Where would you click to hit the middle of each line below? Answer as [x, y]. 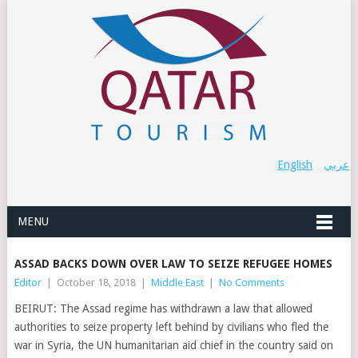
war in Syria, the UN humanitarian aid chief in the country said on [173, 345]
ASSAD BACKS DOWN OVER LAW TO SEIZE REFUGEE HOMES [173, 264]
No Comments [251, 282]
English [295, 165]
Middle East [177, 282]
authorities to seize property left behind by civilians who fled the [171, 327]
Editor [28, 282]
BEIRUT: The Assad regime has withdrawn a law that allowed [163, 308]
